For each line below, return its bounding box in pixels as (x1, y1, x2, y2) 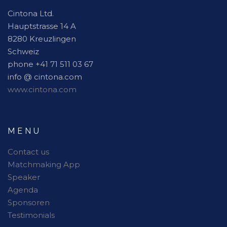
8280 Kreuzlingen (8, 34, 76, 44)
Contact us (8, 147, 49, 157)
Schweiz (8, 47, 39, 57)
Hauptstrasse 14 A (8, 21, 76, 31)
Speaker (8, 172, 40, 182)
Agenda (8, 185, 38, 195)
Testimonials (8, 210, 55, 220)
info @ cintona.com (8, 72, 82, 82)
